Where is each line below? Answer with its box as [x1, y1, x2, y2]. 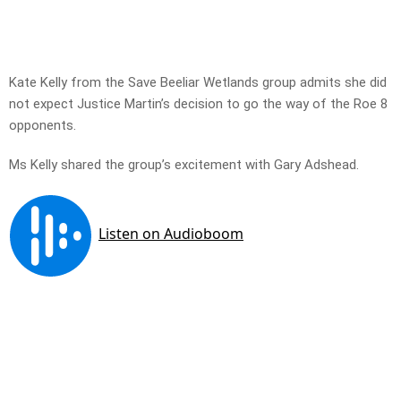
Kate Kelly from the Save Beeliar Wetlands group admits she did [9, 74, 387, 91]
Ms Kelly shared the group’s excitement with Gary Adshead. [9, 157, 359, 174]
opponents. [9, 117, 76, 134]
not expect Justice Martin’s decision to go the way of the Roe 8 [9, 96, 388, 113]
